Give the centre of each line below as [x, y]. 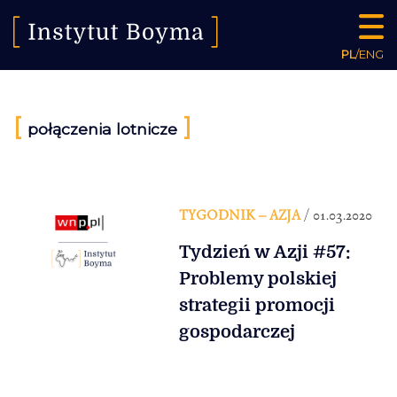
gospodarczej [237, 332]
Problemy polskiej [257, 279]
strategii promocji [257, 306]
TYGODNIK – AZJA [239, 215]
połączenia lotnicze [102, 129]
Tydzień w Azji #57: [265, 253]
